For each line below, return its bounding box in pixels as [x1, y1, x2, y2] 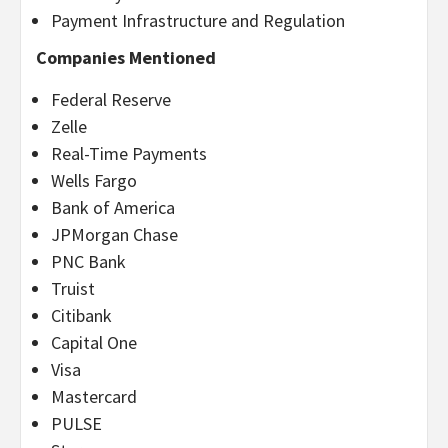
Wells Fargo [51, 168, 137, 192]
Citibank [51, 303, 112, 327]
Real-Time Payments [51, 141, 207, 165]
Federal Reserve [51, 87, 171, 111]
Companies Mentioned [36, 45, 216, 69]
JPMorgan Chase [51, 222, 178, 246]
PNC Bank [51, 249, 126, 273]
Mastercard [51, 384, 137, 408]
